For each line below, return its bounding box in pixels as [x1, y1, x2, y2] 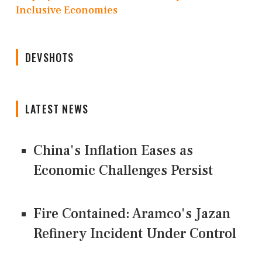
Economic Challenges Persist [33, 161, 213, 180]
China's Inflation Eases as [33, 142, 193, 160]
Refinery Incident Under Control [33, 225, 236, 243]
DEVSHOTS [25, 50, 74, 65]
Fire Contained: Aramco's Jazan [33, 205, 230, 223]
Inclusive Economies [16, 4, 118, 18]
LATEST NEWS [25, 101, 89, 117]
